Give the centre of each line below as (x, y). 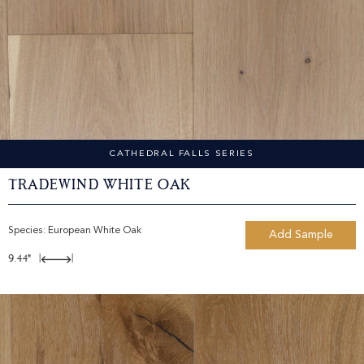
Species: (28, 230)
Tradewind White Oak (100, 186)
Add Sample (301, 234)
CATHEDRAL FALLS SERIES (182, 154)
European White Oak (95, 230)
